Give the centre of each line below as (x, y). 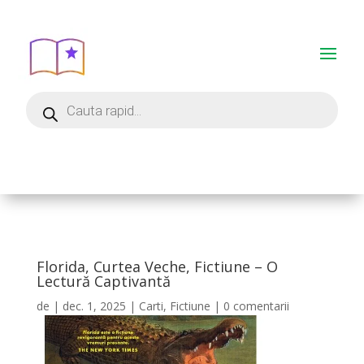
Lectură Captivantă (103, 281)
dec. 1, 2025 (94, 306)
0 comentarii (256, 306)
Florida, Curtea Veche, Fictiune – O (157, 266)
